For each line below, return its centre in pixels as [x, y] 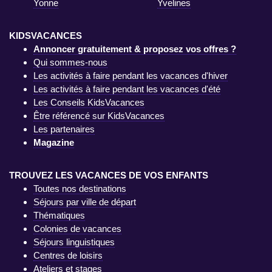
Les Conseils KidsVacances [89, 103]
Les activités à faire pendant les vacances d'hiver [131, 76]
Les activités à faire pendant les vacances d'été [127, 89]
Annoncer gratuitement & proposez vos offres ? [135, 49]
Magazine [54, 143]
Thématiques [59, 216]
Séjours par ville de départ [85, 202]
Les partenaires [64, 129]
